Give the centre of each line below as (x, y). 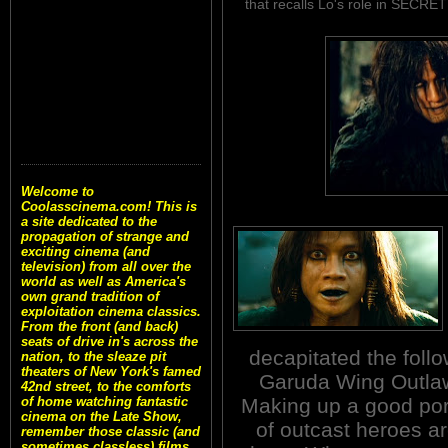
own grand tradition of (90, 297)
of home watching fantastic (104, 402)
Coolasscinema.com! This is (109, 207)
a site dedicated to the (89, 222)
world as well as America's (103, 282)
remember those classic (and (110, 432)
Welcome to (57, 192)
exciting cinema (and (85, 252)
